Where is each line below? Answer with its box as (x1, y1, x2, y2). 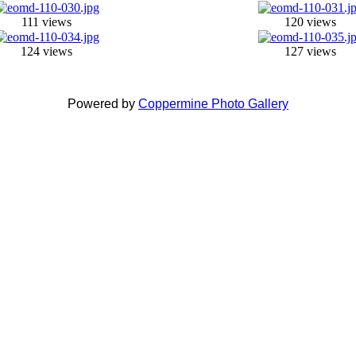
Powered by (68, 96, 138, 110)
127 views (284, 44, 336, 58)
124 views (21, 44, 72, 58)
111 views (21, 14, 72, 29)
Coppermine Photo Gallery (138, 96, 288, 110)
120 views (284, 14, 336, 29)
